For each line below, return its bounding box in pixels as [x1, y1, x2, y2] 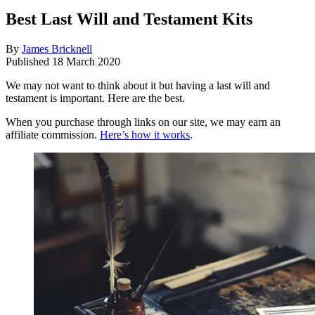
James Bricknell [22, 43, 92, 56]
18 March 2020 [52, 56, 120, 68]
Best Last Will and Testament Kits [6, 10, 252, 29]
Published [6, 56, 52, 68]
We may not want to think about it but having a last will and [6, 79, 270, 92]
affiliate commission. [6, 129, 100, 141]
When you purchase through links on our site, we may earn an [6, 116, 281, 129]
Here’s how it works [100, 129, 190, 141]
